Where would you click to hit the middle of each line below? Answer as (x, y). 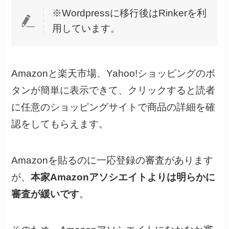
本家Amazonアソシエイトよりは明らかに (123, 177)
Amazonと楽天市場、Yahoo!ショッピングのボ (113, 74)
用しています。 (86, 28)
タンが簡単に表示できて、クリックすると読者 (113, 90)
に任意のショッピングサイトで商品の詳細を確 (113, 107)
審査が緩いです (45, 194)
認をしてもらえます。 (60, 124)
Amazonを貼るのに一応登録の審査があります (112, 160)
